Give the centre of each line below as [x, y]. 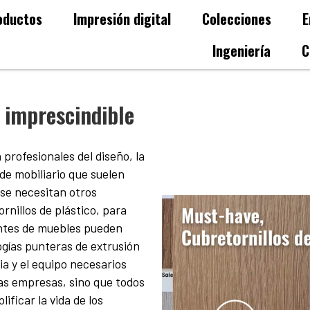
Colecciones [236, 19]
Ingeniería [242, 51]
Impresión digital [122, 19]
